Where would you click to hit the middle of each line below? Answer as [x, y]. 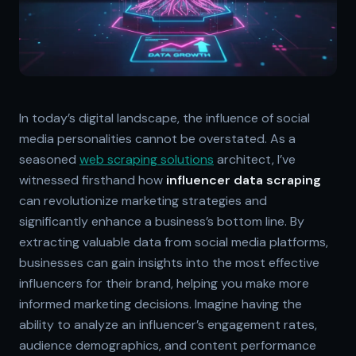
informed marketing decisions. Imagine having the [161, 304]
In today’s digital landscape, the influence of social [164, 118]
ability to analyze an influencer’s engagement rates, [168, 324]
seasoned [49, 159]
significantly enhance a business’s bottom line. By [162, 221]
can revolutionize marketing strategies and [143, 200]
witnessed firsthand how [93, 180]
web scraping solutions [147, 159]
